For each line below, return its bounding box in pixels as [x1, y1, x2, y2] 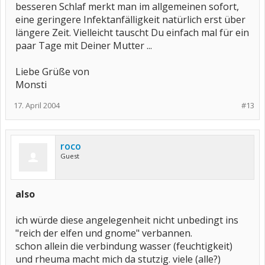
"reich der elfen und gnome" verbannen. [15, 227, 192, 240]
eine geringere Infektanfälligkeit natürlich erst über [15, 13, 245, 26]
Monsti [15, 78, 47, 91]
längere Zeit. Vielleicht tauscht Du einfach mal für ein [15, 26, 249, 39]
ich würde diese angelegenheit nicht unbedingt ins [15, 214, 238, 227]
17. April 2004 [14, 100, 60, 111]
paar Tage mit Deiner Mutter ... [15, 39, 152, 52]
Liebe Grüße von [15, 65, 89, 78]
